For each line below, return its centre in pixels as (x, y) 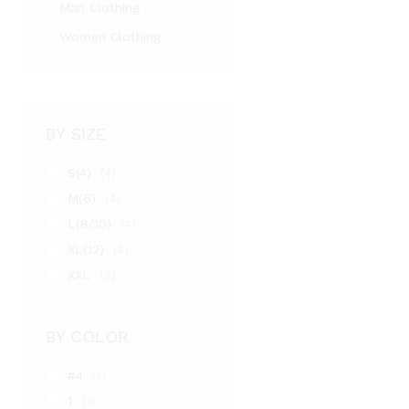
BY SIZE (76, 134)
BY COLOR (87, 336)
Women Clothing (110, 37)
